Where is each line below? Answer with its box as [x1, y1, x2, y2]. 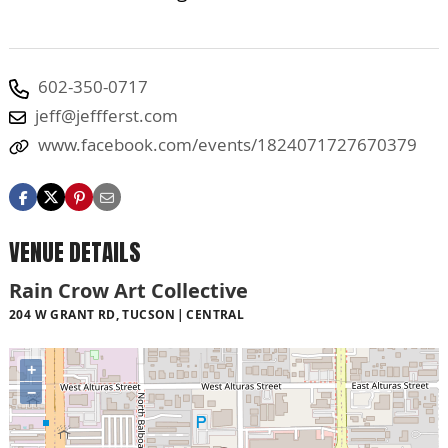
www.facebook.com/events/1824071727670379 [38, 133, 417, 156]
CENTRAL [186, 306, 245, 324]
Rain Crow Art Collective [9, 277, 248, 305]
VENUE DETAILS [9, 235, 141, 270]
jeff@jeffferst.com [35, 104, 178, 127]
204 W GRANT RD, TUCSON [9, 306, 176, 324]
